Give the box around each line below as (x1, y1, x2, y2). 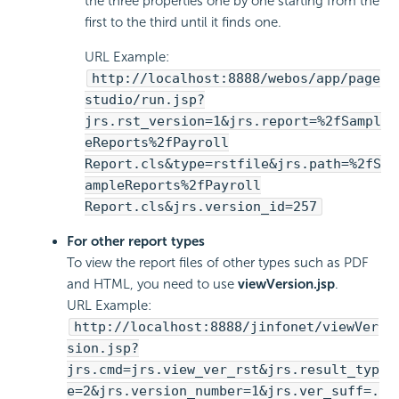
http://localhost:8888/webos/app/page (92, 69, 380, 86)
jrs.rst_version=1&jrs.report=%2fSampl (85, 112, 381, 129)
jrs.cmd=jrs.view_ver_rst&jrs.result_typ (67, 361, 379, 378)
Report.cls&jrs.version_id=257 (85, 198, 317, 215)
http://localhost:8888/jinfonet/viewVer (74, 318, 379, 335)
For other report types (67, 232, 205, 249)
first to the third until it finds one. (85, 13, 281, 30)
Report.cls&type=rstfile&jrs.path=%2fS (85, 155, 381, 172)
